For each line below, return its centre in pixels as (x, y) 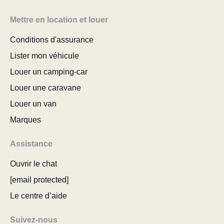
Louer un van (33, 104)
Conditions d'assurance (52, 40)
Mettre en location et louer (59, 20)
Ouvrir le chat (33, 164)
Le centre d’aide (38, 196)
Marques (25, 120)
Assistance (31, 144)
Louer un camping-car (49, 72)
